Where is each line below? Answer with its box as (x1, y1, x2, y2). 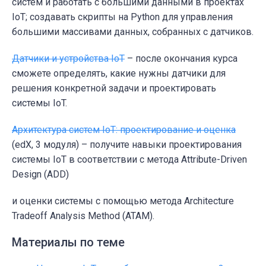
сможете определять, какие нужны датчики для (12, 67, 226, 79)
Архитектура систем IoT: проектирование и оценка (12, 123, 236, 135)
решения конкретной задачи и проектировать (12, 82, 216, 94)
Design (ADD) (12, 168, 69, 180)
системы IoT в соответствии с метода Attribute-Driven (12, 153, 247, 165)
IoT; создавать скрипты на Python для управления (12, 11, 233, 23)
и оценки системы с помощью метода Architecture (12, 195, 234, 207)
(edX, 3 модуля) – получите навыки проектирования (12, 138, 242, 150)
